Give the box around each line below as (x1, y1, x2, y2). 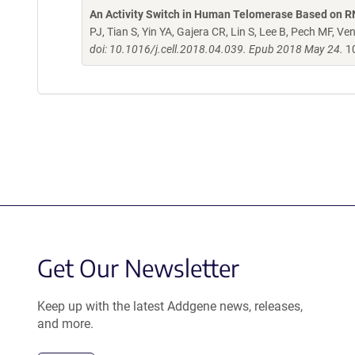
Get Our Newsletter (37, 253, 239, 283)
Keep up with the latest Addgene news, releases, (37, 299, 303, 314)
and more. (37, 316, 94, 331)
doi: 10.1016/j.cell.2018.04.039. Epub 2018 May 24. (90, 43, 343, 55)
